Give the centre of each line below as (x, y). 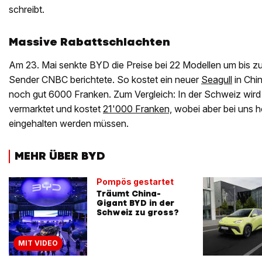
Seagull (217, 80)
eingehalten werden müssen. (69, 124)
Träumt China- (129, 194)
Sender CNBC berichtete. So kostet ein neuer (105, 80)
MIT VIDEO (38, 243)
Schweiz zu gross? (138, 213)
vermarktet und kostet (56, 109)
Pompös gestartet (135, 182)
